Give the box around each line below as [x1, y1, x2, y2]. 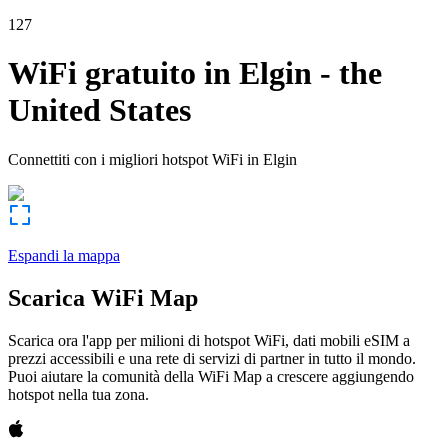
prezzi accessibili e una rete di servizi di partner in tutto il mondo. [8, 349, 416, 367]
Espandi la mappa [8, 246, 120, 264]
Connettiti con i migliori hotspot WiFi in [8, 150, 259, 168]
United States [8, 92, 191, 129]
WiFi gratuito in [8, 55, 231, 92]
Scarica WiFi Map [8, 284, 198, 311]
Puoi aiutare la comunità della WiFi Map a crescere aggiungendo [8, 367, 414, 385]
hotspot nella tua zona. [8, 385, 149, 403]
